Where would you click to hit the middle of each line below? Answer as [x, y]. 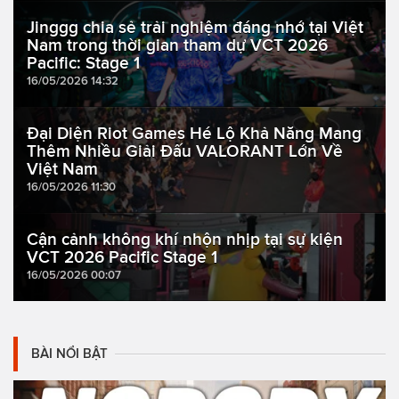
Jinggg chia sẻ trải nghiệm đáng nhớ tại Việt [195, 28]
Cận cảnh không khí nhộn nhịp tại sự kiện [185, 240]
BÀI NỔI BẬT [69, 354]
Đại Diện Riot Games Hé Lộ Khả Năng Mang [194, 134]
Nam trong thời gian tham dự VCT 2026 [177, 45]
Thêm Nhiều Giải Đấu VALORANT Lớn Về [185, 151]
